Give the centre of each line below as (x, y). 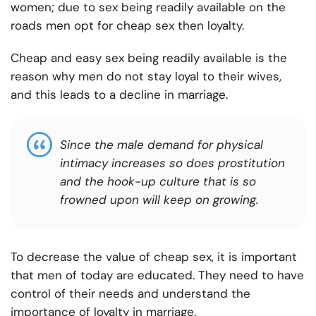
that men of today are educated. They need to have (157, 275)
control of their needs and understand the (130, 294)
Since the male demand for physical (162, 145)
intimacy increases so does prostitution (172, 163)
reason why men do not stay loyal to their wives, (146, 77)
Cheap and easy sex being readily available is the (149, 58)
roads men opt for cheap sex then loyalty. (127, 26)
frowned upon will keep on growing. (159, 200)
